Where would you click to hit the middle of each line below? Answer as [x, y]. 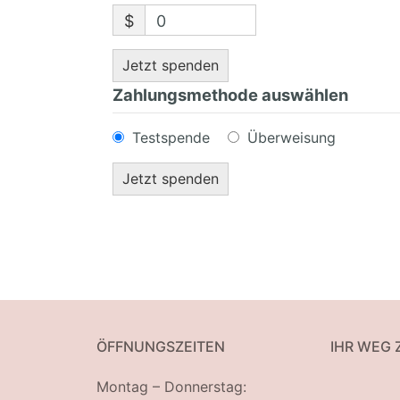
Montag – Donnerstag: [171, 386]
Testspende [171, 137]
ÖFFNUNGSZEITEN [161, 346]
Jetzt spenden [170, 65]
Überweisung [291, 137]
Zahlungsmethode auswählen [230, 94]
